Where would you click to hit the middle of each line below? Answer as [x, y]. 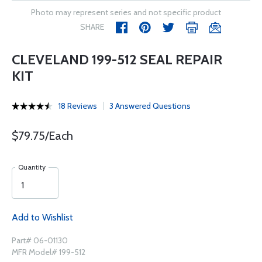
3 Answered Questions [150, 106]
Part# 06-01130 [40, 240]
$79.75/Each [42, 136]
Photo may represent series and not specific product [126, 12]
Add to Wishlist [42, 217]
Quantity [32, 167]
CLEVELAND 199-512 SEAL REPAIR [117, 59]
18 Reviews [78, 106]
